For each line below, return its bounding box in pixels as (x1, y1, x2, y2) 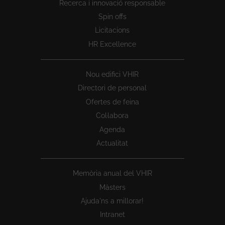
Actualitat (96, 139, 129, 147)
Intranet (99, 210, 125, 219)
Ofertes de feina (85, 97, 139, 106)
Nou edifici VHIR (86, 70, 139, 79)
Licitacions (95, 26, 130, 35)
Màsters (99, 183, 126, 191)
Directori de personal (78, 84, 147, 92)
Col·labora (96, 111, 129, 120)
